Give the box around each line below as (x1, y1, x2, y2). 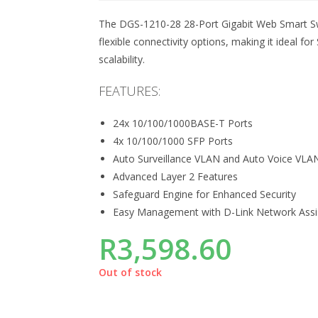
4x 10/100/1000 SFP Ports (113, 134, 234, 148)
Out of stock (99, 265, 163, 279)
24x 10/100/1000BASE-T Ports (113, 116, 253, 130)
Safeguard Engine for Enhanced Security (113, 187, 297, 201)
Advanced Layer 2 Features (113, 170, 238, 183)
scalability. (99, 53, 146, 66)
